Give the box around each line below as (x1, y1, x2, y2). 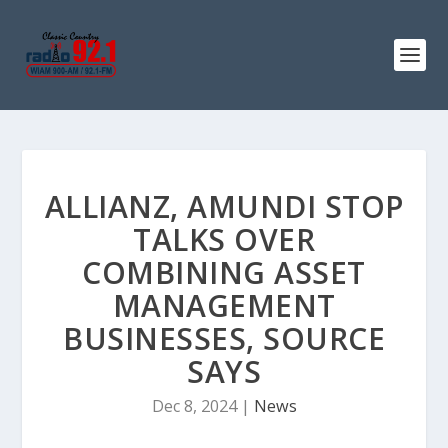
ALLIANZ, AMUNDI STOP (44, 186, 404, 227)
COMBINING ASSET (82, 252, 366, 293)
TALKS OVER (133, 219, 315, 260)
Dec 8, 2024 (151, 395, 237, 417)
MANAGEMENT (112, 285, 336, 326)
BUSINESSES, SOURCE (63, 318, 385, 359)
